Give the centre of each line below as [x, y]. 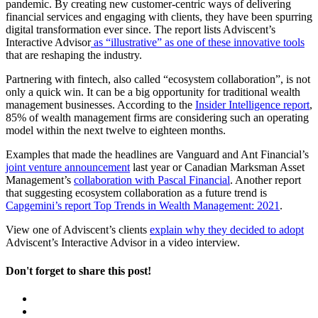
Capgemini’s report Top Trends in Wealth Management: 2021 [143, 206]
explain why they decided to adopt [227, 230]
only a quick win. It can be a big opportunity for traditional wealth [153, 92]
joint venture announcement [68, 168]
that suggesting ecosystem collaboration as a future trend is [136, 193]
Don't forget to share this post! [78, 270]
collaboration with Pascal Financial [152, 180]
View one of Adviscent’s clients [78, 230]
